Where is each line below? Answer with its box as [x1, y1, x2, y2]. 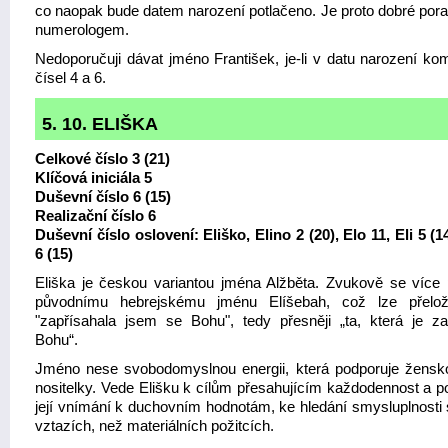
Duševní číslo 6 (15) [35, 189, 171, 205]
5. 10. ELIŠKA [42, 114, 158, 134]
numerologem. [35, 22, 129, 38]
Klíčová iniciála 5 [35, 170, 152, 186]
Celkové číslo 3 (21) [35, 151, 170, 167]
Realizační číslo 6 [35, 208, 156, 224]
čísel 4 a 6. [35, 70, 106, 86]
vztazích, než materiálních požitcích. [35, 418, 274, 434]
